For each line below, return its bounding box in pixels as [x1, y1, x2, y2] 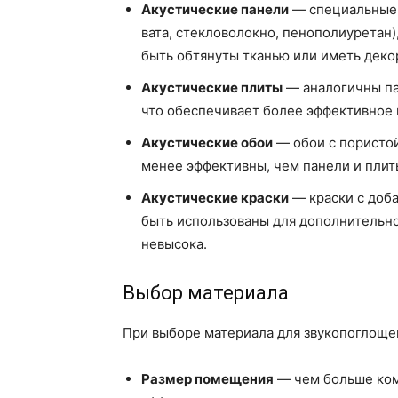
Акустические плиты [141, 79, 283, 97]
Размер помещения [141, 370, 274, 388]
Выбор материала [123, 282, 289, 305]
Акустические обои [141, 134, 273, 152]
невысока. [141, 235, 207, 253]
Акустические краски [141, 189, 289, 207]
